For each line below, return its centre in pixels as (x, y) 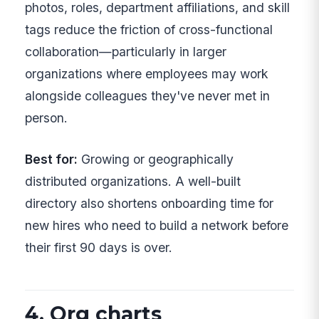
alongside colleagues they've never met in (148, 96)
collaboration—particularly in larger (126, 52)
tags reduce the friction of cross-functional (149, 30)
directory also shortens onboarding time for (150, 203)
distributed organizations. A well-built (133, 181)
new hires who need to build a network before (157, 225)
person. (47, 118)
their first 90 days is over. (99, 247)
